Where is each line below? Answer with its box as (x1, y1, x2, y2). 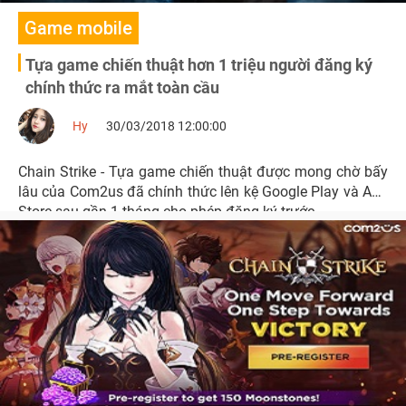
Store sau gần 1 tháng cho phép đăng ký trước (18, 203, 314, 220)
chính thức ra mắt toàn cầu (25, 78, 219, 97)
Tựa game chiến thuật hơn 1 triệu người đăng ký (25, 55, 372, 74)
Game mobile (24, 17, 132, 39)
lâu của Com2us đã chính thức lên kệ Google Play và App (18, 183, 388, 200)
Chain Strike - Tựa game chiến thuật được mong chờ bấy (18, 163, 388, 180)
